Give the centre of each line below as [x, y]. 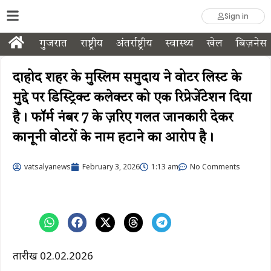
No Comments [215, 167]
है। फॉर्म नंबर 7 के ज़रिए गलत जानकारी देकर [123, 118]
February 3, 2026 [111, 167]
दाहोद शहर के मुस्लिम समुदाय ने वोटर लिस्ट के [127, 78]
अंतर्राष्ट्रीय [134, 44]
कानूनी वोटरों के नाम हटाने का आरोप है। [113, 138]
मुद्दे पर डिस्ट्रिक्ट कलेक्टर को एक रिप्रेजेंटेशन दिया [132, 98]
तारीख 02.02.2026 [53, 255]
